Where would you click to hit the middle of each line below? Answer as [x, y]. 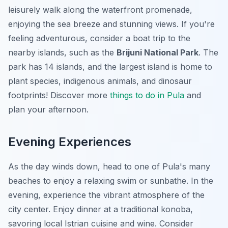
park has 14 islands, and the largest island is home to [110, 67]
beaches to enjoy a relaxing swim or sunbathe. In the [111, 181]
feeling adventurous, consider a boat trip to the [99, 38]
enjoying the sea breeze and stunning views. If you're [111, 24]
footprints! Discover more [59, 95]
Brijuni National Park [158, 53]
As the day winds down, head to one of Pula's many [109, 167]
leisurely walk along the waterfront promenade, [100, 10]
